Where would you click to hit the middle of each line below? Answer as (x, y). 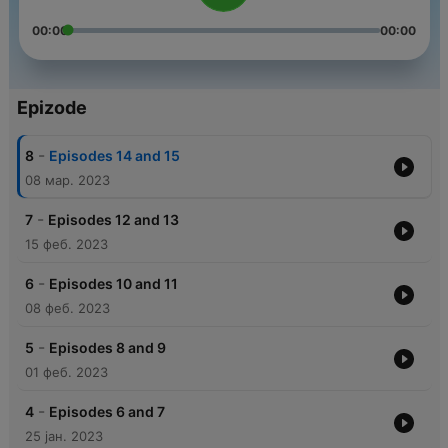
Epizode (51, 108)
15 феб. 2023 (66, 244)
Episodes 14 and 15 (114, 156)
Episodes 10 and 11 (113, 284)
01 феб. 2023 (66, 372)
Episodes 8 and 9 (107, 348)
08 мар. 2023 (67, 180)
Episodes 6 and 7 (106, 412)
